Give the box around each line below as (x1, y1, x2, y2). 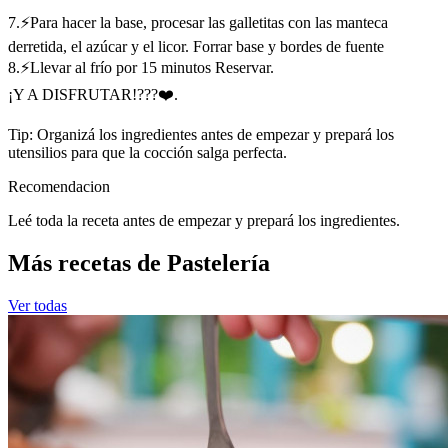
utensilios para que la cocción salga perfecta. (8, 144, 287, 162)
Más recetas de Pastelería (8, 250, 270, 277)
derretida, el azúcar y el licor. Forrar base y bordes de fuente (8, 38, 384, 56)
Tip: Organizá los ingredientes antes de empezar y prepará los (8, 126, 394, 144)
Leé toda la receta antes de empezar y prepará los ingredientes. (8, 212, 400, 230)
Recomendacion (8, 178, 110, 196)
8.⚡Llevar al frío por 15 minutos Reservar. (8, 59, 274, 77)
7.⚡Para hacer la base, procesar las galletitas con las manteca (8, 14, 388, 32)
